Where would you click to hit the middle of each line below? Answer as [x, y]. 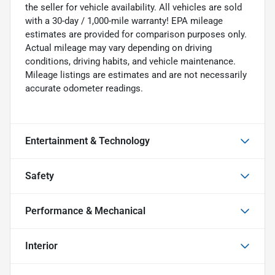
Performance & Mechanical [85, 211]
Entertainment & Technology [87, 141]
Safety [40, 176]
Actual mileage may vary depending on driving [118, 48]
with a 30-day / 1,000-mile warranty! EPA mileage [124, 21]
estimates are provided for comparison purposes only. [136, 34]
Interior [41, 246]
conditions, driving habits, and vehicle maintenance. [130, 61]
